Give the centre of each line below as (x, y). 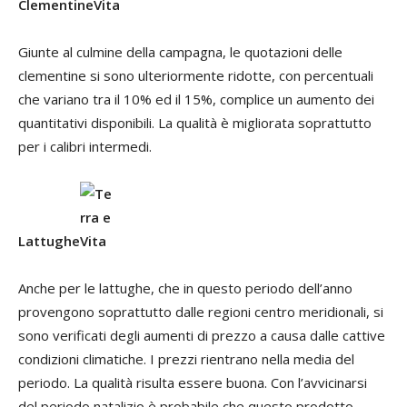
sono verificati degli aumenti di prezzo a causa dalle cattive (202, 335)
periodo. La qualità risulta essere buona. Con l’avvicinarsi (193, 382)
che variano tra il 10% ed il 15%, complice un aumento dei (196, 99)
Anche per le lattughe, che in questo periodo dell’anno (185, 288)
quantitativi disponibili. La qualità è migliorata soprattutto (195, 122)
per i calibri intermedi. (85, 146)
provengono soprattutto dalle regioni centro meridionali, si (201, 311)
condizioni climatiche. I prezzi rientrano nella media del (186, 358)
